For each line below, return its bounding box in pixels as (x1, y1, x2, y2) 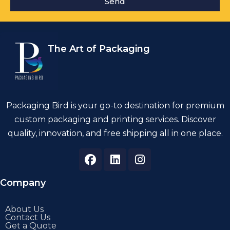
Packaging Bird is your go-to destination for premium (6, 100, 224, 110)
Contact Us (5, 212, 50, 222)
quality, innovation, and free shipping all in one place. (7, 128, 223, 138)
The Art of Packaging (48, 43, 150, 55)
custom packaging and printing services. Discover (14, 114, 216, 124)
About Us (5, 204, 44, 214)
